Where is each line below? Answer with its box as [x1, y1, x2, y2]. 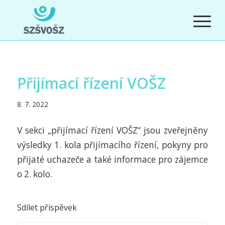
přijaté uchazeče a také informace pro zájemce [17, 153, 208, 165]
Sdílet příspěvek [17, 202, 77, 213]
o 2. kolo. [17, 168, 52, 180]
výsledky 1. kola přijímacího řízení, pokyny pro [17, 139, 208, 151]
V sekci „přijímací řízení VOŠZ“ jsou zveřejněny [17, 124, 208, 136]
